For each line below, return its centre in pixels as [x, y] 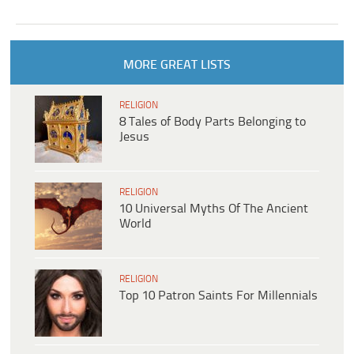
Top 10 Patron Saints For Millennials [218, 296]
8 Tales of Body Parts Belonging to [213, 122]
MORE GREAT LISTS [177, 65]
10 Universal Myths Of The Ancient [214, 209]
